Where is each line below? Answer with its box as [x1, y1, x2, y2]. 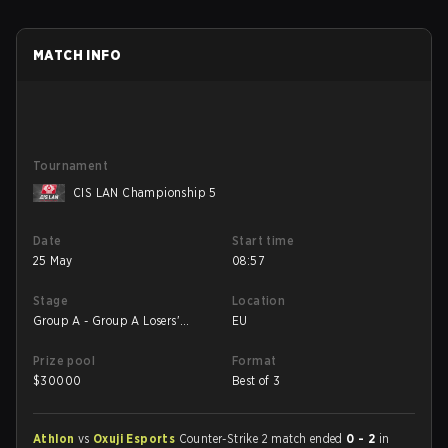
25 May [33, 253, 73, 268]
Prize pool [33, 353, 95, 368]
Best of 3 [232, 373, 281, 388]
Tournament [33, 158, 108, 173]
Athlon [33, 431, 78, 446]
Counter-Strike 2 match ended [178, 431, 347, 446]
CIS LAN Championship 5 [73, 185, 217, 200]
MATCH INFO [33, 47, 121, 63]
